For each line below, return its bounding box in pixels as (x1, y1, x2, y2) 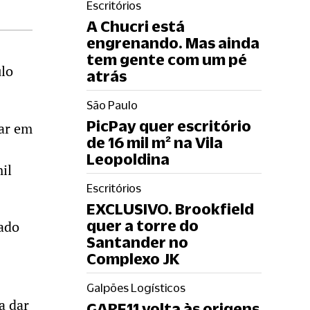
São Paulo (86, 99, 138, 111)
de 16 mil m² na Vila (86, 134, 223, 151)
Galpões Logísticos (86, 282, 185, 294)
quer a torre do (86, 217, 199, 234)
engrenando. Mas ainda (86, 34, 259, 51)
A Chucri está (86, 17, 185, 35)
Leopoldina (86, 150, 170, 167)
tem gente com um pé (86, 51, 247, 68)
